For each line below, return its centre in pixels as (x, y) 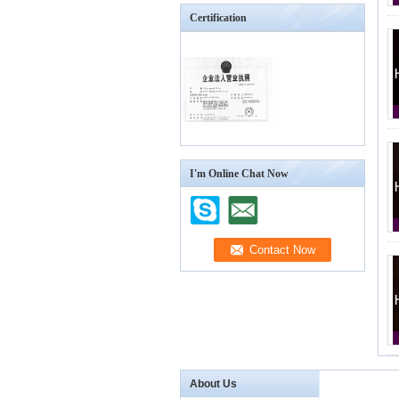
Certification (218, 18)
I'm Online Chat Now (239, 174)
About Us (213, 384)
